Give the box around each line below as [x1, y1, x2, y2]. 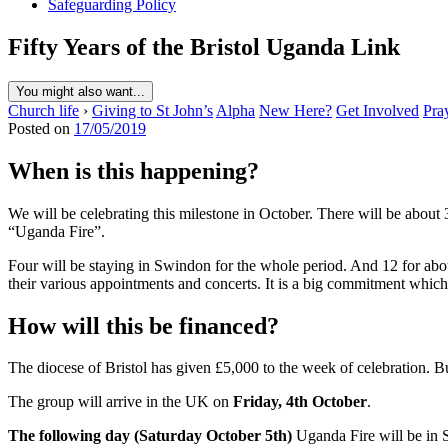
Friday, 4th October [233, 393, 367, 411]
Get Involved [336, 101, 419, 119]
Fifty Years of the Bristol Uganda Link [8, 33, 400, 60]
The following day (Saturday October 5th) [8, 427, 292, 445]
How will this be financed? [8, 312, 279, 339]
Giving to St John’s [92, 101, 213, 119]
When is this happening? [8, 157, 259, 184]
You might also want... [16, 83, 145, 99]
